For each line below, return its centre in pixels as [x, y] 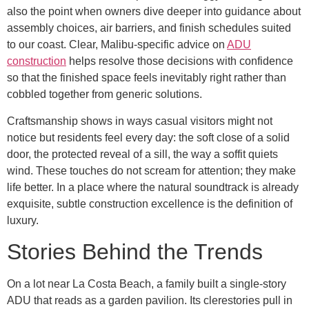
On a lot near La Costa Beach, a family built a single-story [147, 283]
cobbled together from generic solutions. [104, 94]
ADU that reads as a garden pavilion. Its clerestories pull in [150, 300]
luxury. [23, 220]
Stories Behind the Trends [135, 251]
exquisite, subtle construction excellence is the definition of [150, 203]
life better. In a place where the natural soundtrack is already [153, 187]
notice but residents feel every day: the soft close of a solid [148, 137]
